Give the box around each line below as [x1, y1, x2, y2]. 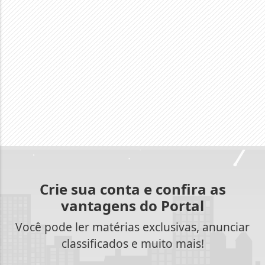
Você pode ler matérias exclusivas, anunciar [15, 219, 250, 235]
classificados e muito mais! [61, 235, 204, 252]
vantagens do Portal [61, 196, 204, 216]
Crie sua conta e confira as [39, 179, 226, 199]
